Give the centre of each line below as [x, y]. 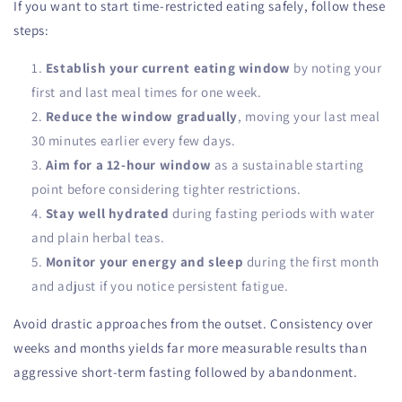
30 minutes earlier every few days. [134, 141]
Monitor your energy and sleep [144, 262]
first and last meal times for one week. [147, 92]
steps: [31, 31]
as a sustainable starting [288, 165]
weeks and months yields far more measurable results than [191, 348]
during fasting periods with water [272, 214]
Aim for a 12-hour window [128, 165]
